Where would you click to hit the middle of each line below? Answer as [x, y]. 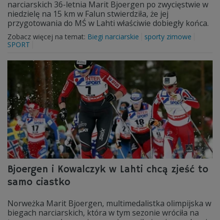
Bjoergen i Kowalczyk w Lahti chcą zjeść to [108, 170]
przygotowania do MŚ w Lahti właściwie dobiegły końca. [108, 23]
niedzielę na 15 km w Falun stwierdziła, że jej [88, 14]
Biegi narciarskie [113, 37]
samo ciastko [39, 182]
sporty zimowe [168, 37]
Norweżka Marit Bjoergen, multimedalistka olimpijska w [109, 203]
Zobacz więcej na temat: [47, 37]
